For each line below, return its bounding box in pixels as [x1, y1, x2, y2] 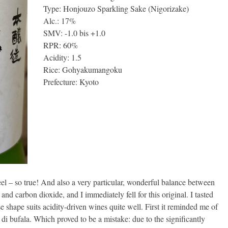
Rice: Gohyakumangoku [43, 64, 123, 75]
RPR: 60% [43, 40, 78, 51]
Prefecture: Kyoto [43, 76, 99, 88]
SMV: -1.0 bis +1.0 [43, 27, 106, 39]
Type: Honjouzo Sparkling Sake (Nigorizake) [43, 3, 189, 14]
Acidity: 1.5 [43, 52, 82, 63]
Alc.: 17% [43, 15, 76, 26]
